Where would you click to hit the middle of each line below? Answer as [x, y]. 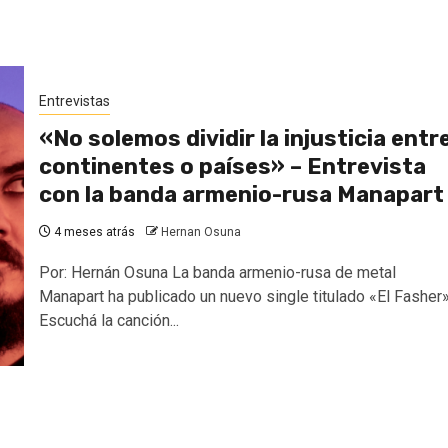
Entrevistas [74, 101]
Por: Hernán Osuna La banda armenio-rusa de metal [217, 272]
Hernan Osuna [201, 232]
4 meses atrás [93, 232]
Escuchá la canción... [109, 320]
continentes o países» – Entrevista [232, 166]
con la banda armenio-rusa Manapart [241, 194]
